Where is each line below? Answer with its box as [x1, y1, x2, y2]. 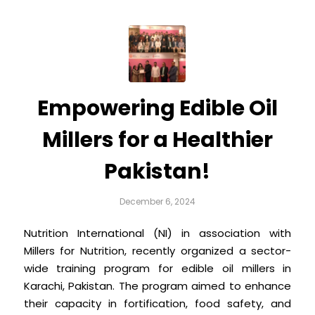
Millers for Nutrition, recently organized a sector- [23, 243, 292, 259]
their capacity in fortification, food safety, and [23, 296, 292, 311]
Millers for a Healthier [41, 124, 273, 155]
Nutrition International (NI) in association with [23, 226, 292, 241]
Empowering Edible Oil [37, 93, 278, 123]
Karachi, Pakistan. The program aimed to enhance [23, 278, 292, 294]
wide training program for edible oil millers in [23, 261, 292, 276]
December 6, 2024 [119, 195, 195, 207]
